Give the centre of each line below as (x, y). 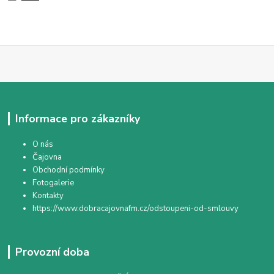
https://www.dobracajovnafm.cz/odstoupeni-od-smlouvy (136, 209)
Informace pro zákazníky (77, 118)
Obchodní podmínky (69, 170)
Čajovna (47, 157)
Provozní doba (52, 252)
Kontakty (48, 196)
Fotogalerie (54, 183)
